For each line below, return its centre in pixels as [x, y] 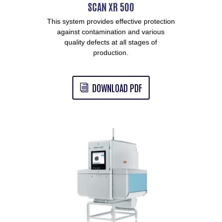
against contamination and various [111, 32]
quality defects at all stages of [111, 42]
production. [111, 53]
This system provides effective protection [111, 22]
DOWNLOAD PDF [117, 87]
